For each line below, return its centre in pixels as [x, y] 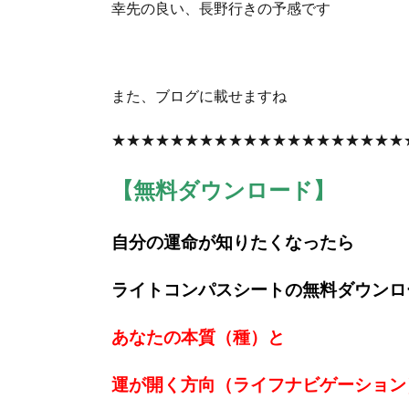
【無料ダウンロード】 [223, 190]
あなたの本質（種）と [198, 337]
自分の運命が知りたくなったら [233, 242]
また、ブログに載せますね [199, 96]
